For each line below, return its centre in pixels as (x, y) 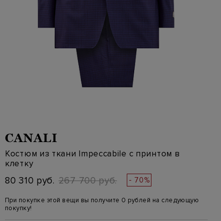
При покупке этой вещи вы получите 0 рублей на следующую (102, 200)
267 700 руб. (88, 181)
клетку (19, 164)
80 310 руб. (30, 181)
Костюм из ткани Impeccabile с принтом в (92, 154)
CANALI (31, 138)
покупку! (18, 208)
